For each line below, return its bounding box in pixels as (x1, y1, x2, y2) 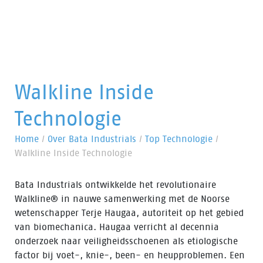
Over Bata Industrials (48, 133, 136, 144)
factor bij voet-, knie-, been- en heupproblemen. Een (15, 249, 245, 261)
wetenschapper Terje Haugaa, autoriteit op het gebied (15, 207, 244, 218)
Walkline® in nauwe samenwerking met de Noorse (15, 193, 230, 204)
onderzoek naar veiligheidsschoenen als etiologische (15, 235, 238, 247)
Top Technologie (145, 133, 213, 144)
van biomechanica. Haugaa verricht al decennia (15, 221, 219, 232)
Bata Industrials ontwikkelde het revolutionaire (15, 179, 216, 190)
